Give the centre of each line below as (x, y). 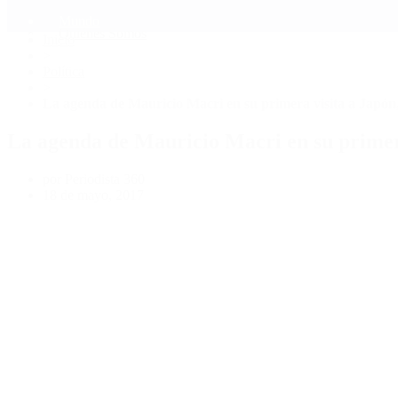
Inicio (59, 39)
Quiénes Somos (103, 33)
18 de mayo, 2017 (93, 195)
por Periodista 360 (94, 179)
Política (64, 71)
